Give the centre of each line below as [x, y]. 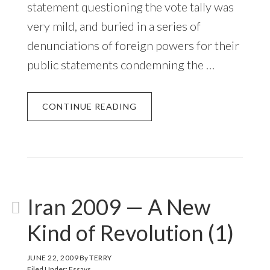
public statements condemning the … [121, 64]
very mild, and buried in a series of [114, 26]
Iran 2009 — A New [119, 206]
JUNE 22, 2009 [53, 257]
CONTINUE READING [89, 106]
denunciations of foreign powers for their [133, 45]
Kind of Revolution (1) [130, 232]
